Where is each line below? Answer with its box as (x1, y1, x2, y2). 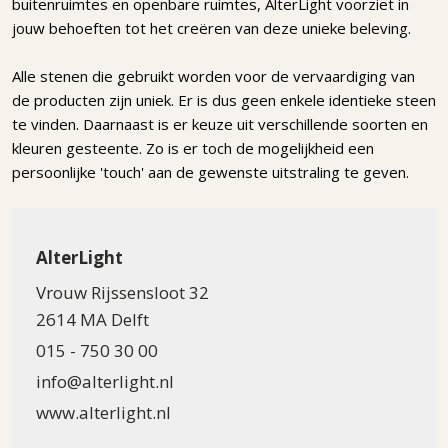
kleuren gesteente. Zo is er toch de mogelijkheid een (12, 137, 374, 158)
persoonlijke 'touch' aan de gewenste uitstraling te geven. (12, 161, 409, 182)
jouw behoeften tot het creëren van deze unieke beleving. (12, 17, 411, 38)
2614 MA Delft (36, 307, 149, 331)
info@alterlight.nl (36, 369, 174, 393)
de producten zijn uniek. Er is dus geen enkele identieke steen (12, 89, 436, 110)
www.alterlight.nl (36, 400, 171, 424)
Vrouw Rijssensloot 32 (36, 280, 209, 304)
